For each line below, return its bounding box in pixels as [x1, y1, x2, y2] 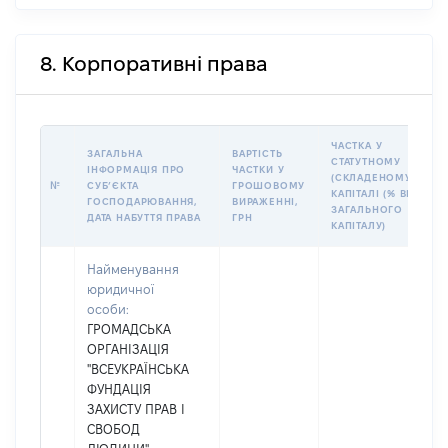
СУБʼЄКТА [87, 180, 139, 191]
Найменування [87, 262, 179, 276]
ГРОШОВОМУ [232, 180, 306, 191]
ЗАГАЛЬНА [87, 148, 143, 159]
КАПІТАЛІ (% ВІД [331, 188, 419, 199]
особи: [87, 302, 129, 316]
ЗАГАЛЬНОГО [331, 204, 403, 215]
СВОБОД [87, 422, 140, 436]
